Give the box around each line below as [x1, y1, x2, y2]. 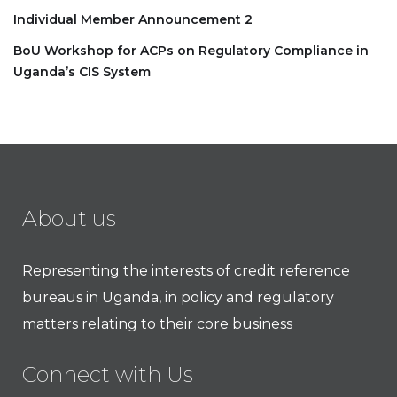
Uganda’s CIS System [13, 63, 151, 80]
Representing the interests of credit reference [22, 261, 350, 279]
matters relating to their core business [22, 315, 292, 332]
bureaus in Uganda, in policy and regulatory [22, 288, 334, 306]
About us [22, 205, 116, 231]
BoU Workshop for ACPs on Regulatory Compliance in [13, 42, 369, 58]
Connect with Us [22, 361, 193, 387]
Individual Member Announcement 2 [13, 11, 253, 27]
